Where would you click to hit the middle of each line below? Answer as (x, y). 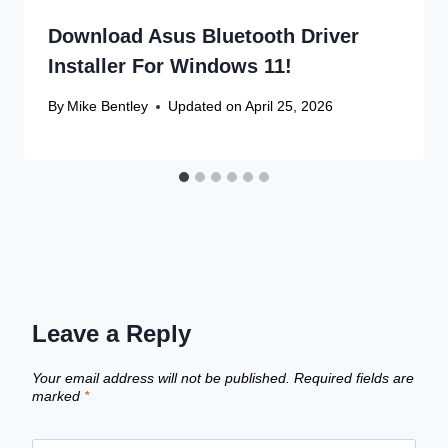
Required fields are (354, 377)
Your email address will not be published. (161, 377)
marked (58, 395)
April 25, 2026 (289, 106)
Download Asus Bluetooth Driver (203, 35)
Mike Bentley (108, 106)
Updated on (205, 106)
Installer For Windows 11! (170, 65)
